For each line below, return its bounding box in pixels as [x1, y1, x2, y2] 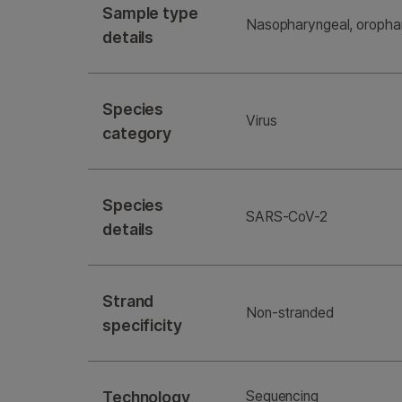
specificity [102, 316, 182, 336]
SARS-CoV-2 [246, 208, 328, 226]
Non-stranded [246, 304, 334, 322]
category [102, 124, 172, 144]
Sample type [102, 4, 198, 23]
